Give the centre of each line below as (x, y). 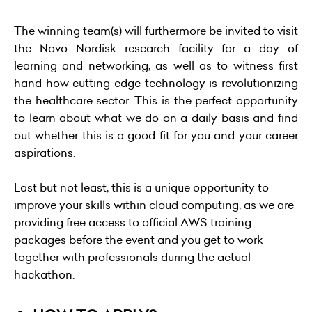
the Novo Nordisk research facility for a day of (156, 48)
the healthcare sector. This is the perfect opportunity (156, 101)
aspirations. (47, 153)
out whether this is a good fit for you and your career (156, 135)
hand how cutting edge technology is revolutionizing (156, 83)
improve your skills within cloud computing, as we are (154, 205)
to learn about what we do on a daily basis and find (156, 118)
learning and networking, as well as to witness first (156, 66)
